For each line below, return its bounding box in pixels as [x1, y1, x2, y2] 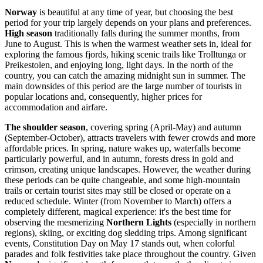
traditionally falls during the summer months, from [52, 28, 240, 39]
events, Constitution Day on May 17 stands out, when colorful [5, 238, 235, 249]
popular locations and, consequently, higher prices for [5, 92, 202, 102]
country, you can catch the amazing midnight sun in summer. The [5, 70, 245, 81]
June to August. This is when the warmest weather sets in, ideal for [5, 39, 251, 49]
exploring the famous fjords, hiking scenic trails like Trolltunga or [5, 49, 246, 60]
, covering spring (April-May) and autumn [86, 122, 241, 133]
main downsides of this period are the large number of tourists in [5, 81, 242, 92]
